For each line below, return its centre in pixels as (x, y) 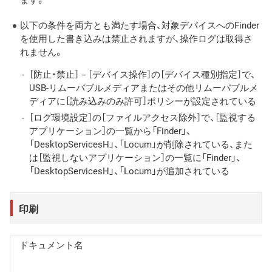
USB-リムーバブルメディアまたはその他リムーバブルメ (144, 88)
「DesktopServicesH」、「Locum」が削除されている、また (141, 144)
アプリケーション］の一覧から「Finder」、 (110, 131)
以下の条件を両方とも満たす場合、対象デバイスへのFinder (140, 25)
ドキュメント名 (51, 244)
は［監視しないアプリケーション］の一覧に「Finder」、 (135, 158)
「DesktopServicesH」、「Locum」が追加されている (129, 171)
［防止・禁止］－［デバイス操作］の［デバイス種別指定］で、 (142, 74)
